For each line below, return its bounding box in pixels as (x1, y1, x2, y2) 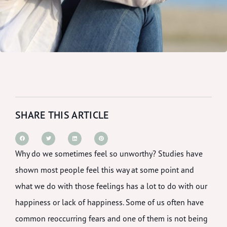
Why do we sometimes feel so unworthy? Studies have (15, 148, 203, 159)
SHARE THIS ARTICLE (15, 108, 109, 122)
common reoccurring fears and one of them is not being (15, 213, 208, 223)
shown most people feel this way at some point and (15, 164, 194, 175)
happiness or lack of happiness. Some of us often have (15, 197, 204, 207)
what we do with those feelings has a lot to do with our (15, 180, 207, 191)
